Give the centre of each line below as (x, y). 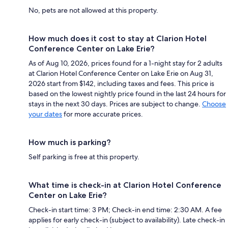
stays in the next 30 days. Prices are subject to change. (115, 104)
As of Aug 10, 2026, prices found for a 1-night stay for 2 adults (125, 63)
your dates (45, 114)
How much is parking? (70, 142)
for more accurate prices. (103, 114)
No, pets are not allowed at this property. (93, 10)
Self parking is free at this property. (84, 156)
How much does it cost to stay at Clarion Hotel (118, 38)
